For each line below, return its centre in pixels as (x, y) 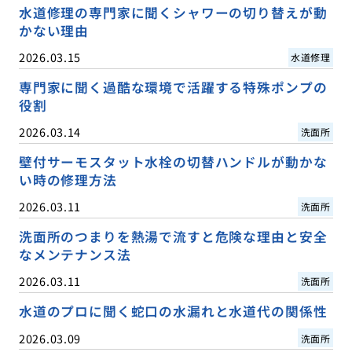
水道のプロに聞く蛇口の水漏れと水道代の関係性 (173, 312)
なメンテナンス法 (75, 255)
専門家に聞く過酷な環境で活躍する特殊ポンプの (173, 88)
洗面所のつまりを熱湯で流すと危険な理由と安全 (173, 237)
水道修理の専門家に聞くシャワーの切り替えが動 (173, 13)
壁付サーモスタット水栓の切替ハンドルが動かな (173, 162)
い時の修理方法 (68, 180)
